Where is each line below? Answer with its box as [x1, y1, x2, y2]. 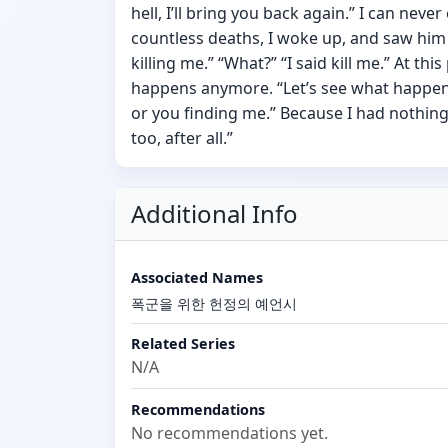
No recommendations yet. [131, 421, 328, 444]
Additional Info [131, 197, 298, 231]
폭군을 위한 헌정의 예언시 [131, 294, 297, 314]
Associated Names [131, 267, 263, 287]
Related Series [131, 333, 235, 353]
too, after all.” [131, 127, 233, 150]
